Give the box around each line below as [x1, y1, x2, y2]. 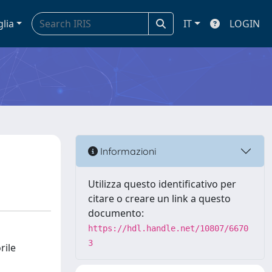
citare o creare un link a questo [88, 192, 231, 205]
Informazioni [98, 144, 156, 157]
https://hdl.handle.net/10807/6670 [88, 223, 248, 233]
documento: [88, 206, 144, 220]
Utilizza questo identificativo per [88, 177, 236, 191]
